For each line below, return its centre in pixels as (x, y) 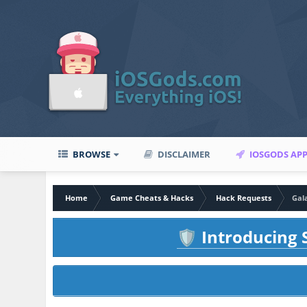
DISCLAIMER (183, 154)
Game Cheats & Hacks (152, 198)
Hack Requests (244, 198)
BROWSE (91, 154)
